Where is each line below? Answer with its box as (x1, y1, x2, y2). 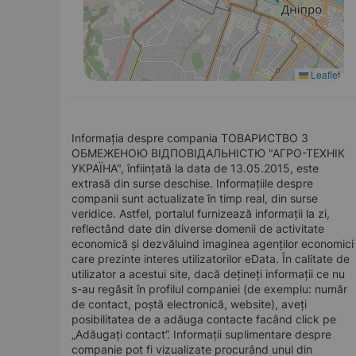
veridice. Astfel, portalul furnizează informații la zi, (72, 207, 330, 220)
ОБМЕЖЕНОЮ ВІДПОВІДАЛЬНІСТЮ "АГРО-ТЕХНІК (72, 146, 345, 160)
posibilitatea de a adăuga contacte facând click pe (72, 312, 336, 326)
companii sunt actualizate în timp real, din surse (72, 192, 318, 205)
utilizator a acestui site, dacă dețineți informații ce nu (72, 267, 345, 281)
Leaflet (308, 68, 340, 81)
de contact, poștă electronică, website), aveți (72, 297, 307, 311)
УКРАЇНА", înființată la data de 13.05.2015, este (72, 161, 319, 175)
